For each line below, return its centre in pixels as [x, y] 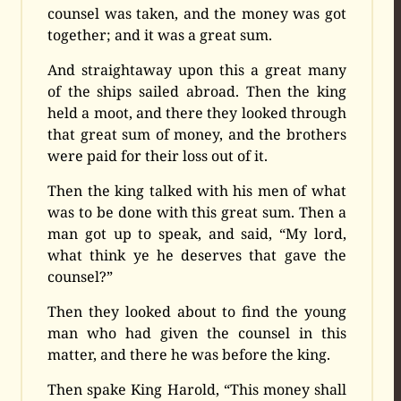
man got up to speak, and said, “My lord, [197, 234]
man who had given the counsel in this [197, 333]
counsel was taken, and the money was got [197, 14]
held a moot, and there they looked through [197, 113]
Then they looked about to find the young [197, 312]
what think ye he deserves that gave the [197, 256]
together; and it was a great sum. [160, 35]
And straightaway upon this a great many [197, 70]
